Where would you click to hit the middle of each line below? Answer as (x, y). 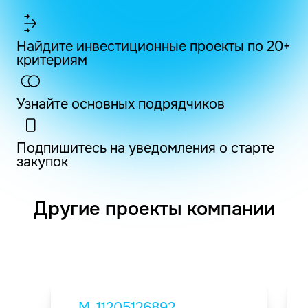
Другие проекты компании (154, 209)
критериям (52, 60)
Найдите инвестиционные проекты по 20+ (153, 46)
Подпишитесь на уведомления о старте (145, 148)
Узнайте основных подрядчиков (121, 104)
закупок (42, 162)
